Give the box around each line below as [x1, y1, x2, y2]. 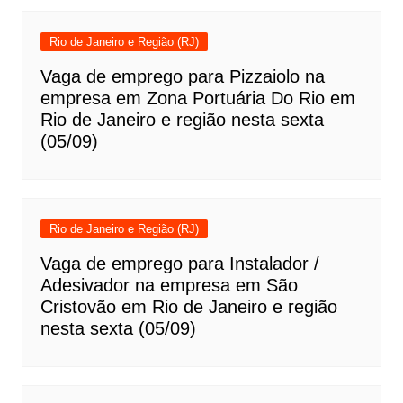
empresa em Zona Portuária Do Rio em [40, 87, 355, 108]
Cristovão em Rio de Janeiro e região [40, 296, 337, 317]
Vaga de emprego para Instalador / [40, 253, 319, 273]
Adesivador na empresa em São [40, 274, 298, 295]
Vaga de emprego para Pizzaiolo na [40, 66, 325, 86]
